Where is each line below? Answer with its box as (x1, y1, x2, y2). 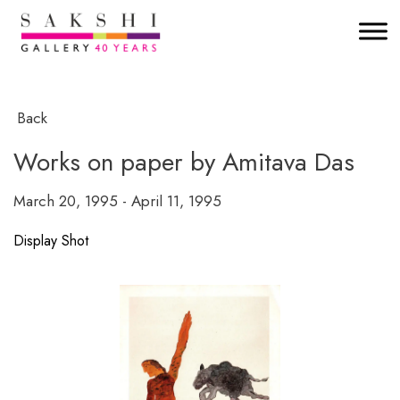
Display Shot (13, 230, 88, 251)
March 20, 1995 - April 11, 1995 (13, 190, 221, 212)
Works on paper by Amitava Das (13, 144, 354, 180)
